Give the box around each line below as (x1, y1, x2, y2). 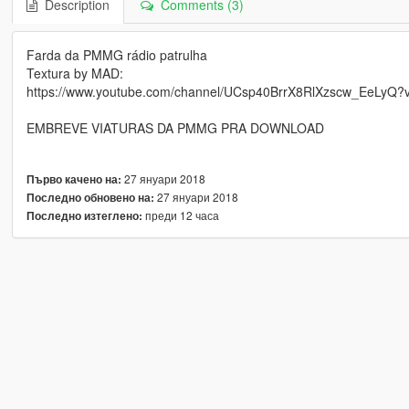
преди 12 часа (142, 206, 219, 223)
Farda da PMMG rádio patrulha (26, 45, 207, 64)
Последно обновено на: (26, 189, 154, 205)
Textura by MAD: (26, 63, 123, 82)
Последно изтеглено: (26, 207, 142, 224)
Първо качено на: (26, 171, 121, 187)
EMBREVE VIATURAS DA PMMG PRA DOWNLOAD (26, 118, 324, 137)
